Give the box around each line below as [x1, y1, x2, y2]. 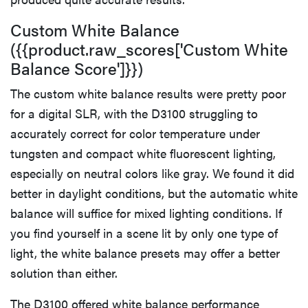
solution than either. [10, 263, 118, 281]
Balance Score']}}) [10, 56, 143, 80]
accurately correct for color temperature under [10, 124, 260, 142]
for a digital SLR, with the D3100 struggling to [10, 104, 258, 122]
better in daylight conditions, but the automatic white [10, 184, 298, 201]
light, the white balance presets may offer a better [10, 243, 280, 261]
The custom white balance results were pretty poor [10, 84, 286, 102]
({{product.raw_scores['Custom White [10, 36, 288, 60]
